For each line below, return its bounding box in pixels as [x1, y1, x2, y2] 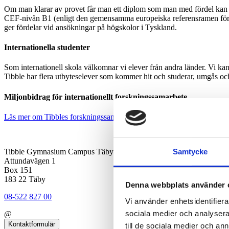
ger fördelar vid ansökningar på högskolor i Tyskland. [4, 22, 177, 32]
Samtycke [172, 147, 208, 156]
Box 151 [4, 165, 32, 174]
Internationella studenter [4, 43, 92, 52]
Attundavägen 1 [4, 156, 56, 165]
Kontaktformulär [8, 220, 55, 228]
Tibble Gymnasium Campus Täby [4, 147, 113, 156]
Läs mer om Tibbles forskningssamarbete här [4, 112, 150, 121]
